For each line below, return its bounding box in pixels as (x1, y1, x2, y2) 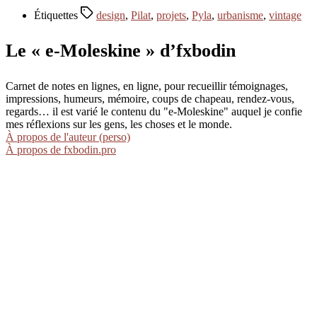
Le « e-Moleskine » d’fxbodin (6, 40, 236, 61)
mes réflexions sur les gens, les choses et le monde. (6, 118, 232, 131)
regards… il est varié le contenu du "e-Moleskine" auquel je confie (6, 105, 302, 118)
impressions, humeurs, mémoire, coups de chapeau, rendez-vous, (6, 93, 294, 105)
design (96, 8, 125, 21)
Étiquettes (34, 8, 81, 21)
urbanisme (217, 8, 263, 21)
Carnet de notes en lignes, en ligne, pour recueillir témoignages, (6, 80, 288, 93)
